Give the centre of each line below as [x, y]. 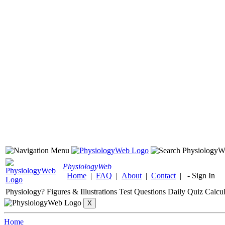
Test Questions [142, 192]
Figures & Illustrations [82, 192]
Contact [163, 176]
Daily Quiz [185, 192]
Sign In [203, 176]
